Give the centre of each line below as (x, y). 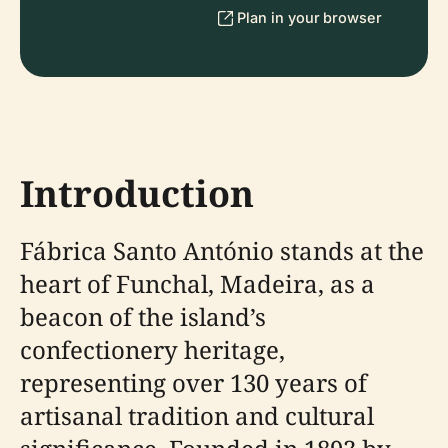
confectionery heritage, (152, 349)
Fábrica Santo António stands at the (222, 250)
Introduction (137, 193)
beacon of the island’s (143, 316)
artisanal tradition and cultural (197, 415)
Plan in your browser (309, 17)
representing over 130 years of (193, 382)
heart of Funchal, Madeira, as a (197, 283)
